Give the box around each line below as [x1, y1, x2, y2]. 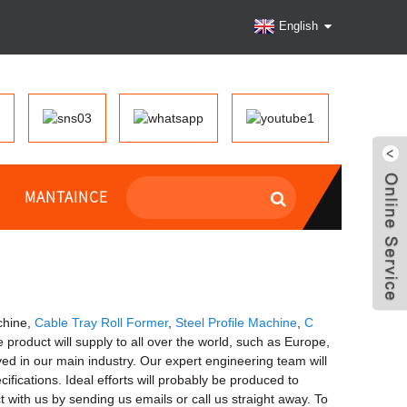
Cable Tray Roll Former [35, 314, 168, 330]
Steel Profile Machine [175, 314, 297, 330]
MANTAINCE [24, 186, 108, 207]
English [279, 19, 318, 34]
